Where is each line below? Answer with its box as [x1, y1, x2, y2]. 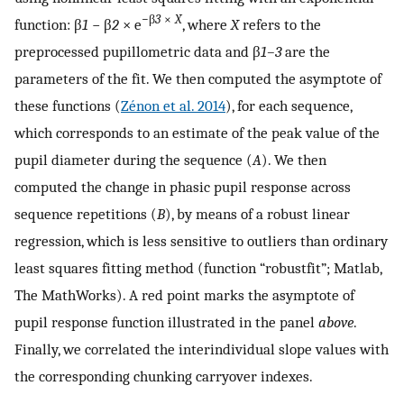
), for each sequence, [225, 96, 352, 115]
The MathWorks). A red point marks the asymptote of [14, 285, 354, 304]
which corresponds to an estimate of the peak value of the [14, 123, 380, 142]
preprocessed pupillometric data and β [14, 41, 261, 60]
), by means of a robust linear [165, 204, 350, 223]
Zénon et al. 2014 [121, 96, 225, 115]
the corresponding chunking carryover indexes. [14, 366, 313, 385]
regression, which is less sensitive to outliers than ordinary [14, 231, 388, 250]
